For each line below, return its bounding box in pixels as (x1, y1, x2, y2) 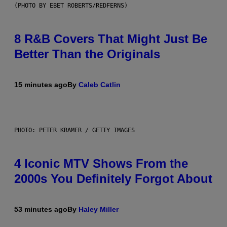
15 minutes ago (14, 80, 67, 89)
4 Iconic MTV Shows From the (14, 156, 188, 170)
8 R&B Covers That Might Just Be (14, 31, 207, 46)
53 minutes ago (14, 205, 67, 213)
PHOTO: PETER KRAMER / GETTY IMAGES (14, 126, 135, 134)
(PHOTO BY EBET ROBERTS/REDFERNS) (14, 2, 128, 9)
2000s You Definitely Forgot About (14, 171, 212, 185)
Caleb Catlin (79, 80, 121, 89)
